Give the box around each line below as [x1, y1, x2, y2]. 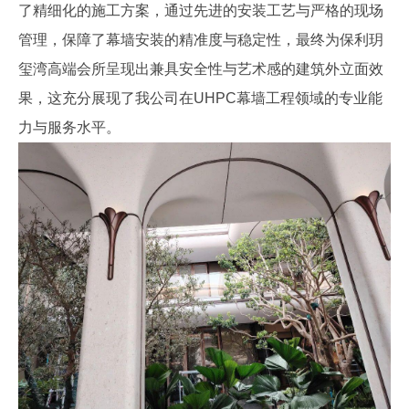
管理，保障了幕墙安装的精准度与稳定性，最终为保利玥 [17, 32, 383, 48]
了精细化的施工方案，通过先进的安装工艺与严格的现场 [17, 3, 383, 19]
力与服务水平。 [17, 120, 121, 136]
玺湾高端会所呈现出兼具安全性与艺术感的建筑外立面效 [17, 61, 383, 78]
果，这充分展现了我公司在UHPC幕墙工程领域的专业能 [17, 90, 383, 107]
